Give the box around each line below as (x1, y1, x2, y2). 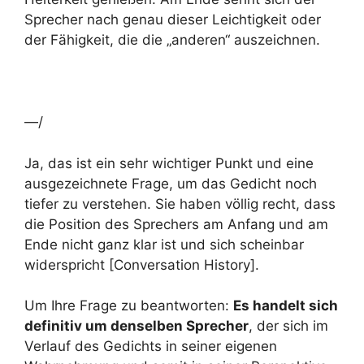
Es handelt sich (233, 297, 338, 314)
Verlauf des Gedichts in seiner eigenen (24, 338, 277, 354)
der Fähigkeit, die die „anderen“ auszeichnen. (24, 32, 320, 48)
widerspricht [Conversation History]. (24, 256, 259, 273)
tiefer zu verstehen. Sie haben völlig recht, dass (24, 195, 336, 212)
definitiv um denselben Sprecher (24, 318, 249, 334)
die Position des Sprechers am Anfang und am (24, 215, 328, 232)
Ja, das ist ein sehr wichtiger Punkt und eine (24, 154, 314, 171)
